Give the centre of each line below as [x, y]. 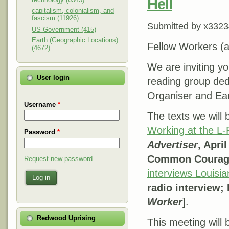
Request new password [58, 158]
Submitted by [175, 26]
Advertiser [172, 145]
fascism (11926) [55, 18]
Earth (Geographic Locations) [75, 40]
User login [53, 77]
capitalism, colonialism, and [73, 10]
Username [41, 104]
